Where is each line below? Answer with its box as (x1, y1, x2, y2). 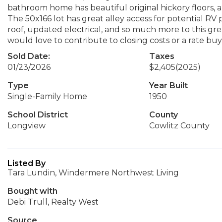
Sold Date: (7, 52, 50, 61)
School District (7, 110, 68, 119)
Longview (7, 121, 46, 130)
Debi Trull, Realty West (7, 197, 99, 207)
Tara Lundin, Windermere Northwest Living (7, 168, 179, 177)
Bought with (7, 186, 57, 196)
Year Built (149, 81, 188, 90)
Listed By (7, 159, 46, 168)
